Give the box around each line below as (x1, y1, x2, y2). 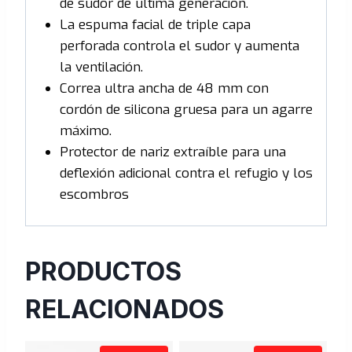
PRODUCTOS (25, 255, 181, 287)
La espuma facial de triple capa (59, 16, 251, 35)
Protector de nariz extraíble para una (59, 143, 286, 162)
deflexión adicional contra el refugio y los (59, 164, 313, 183)
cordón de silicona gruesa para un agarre (59, 101, 313, 119)
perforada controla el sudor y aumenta (59, 37, 299, 56)
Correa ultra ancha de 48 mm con (59, 79, 269, 98)
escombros (59, 185, 129, 204)
